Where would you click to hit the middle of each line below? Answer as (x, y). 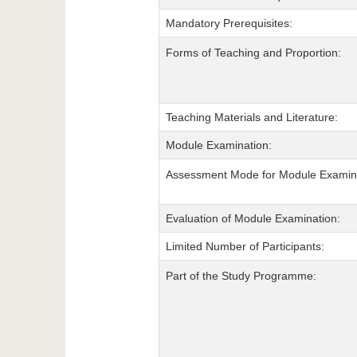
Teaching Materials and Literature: (251, 118)
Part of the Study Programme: (241, 276)
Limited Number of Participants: (245, 247)
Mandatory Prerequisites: (229, 24)
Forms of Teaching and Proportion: (253, 53)
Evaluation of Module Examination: (253, 219)
